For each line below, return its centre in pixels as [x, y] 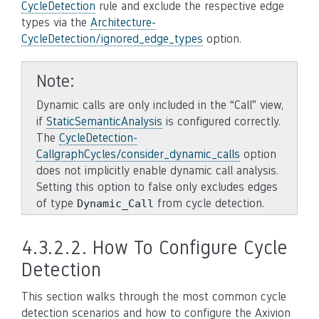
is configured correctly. [221, 121]
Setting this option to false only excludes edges [157, 187]
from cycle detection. [209, 203]
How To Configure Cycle [190, 247]
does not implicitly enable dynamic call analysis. [157, 171]
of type [57, 203]
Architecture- [123, 22]
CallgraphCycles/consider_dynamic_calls [138, 154]
